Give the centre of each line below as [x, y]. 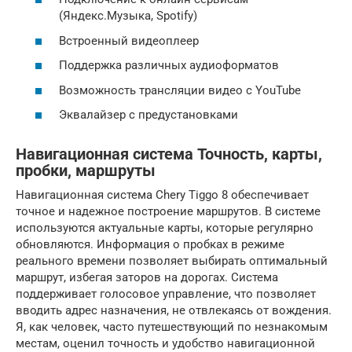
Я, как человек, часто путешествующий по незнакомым [172, 327]
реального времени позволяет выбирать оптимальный [172, 261]
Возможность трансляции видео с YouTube [180, 90]
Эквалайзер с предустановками [148, 115]
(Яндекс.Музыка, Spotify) [128, 16]
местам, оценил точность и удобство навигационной [165, 343]
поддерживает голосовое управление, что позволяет [166, 294]
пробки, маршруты [86, 171]
